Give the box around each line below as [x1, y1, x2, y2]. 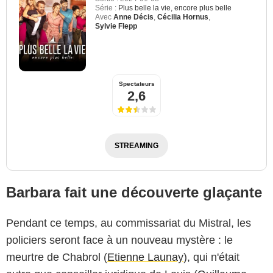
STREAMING [115, 141, 158, 150]
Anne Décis [113, 12, 154, 21]
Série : [95, 3, 116, 12]
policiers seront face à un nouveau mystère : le [6, 233, 233, 246]
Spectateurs [118, 80, 155, 87]
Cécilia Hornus [157, 12, 208, 21]
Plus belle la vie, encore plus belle [118, 3, 232, 12]
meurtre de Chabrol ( [6, 250, 107, 263]
